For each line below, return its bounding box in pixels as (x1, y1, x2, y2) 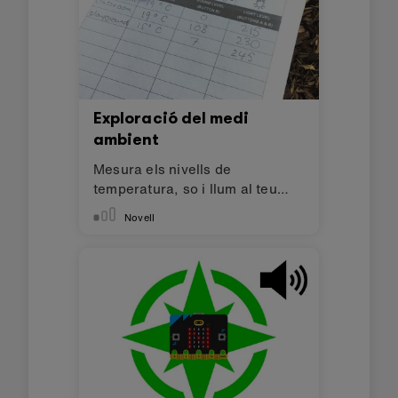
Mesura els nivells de (93, 159, 232, 179)
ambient (93, 129, 160, 150)
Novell (124, 210, 155, 225)
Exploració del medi (93, 107, 250, 129)
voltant (93, 198, 139, 218)
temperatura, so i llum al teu (93, 179, 277, 198)
